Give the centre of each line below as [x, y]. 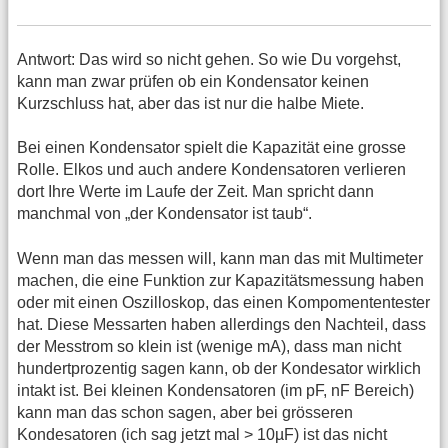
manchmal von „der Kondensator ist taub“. [164, 214]
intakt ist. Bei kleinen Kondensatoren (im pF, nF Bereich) [215, 390]
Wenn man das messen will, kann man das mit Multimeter [220, 258]
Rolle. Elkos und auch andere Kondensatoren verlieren [211, 170]
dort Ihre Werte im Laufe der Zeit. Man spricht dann [195, 192]
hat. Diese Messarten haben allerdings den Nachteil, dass [221, 324]
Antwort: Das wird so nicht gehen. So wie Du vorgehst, [209, 59]
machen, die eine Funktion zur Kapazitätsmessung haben [220, 280]
